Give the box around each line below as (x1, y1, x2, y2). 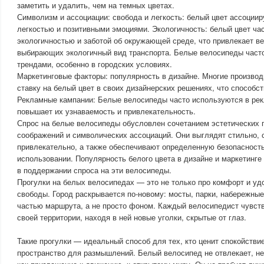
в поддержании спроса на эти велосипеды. (17, 164, 171, 176)
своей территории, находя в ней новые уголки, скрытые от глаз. (17, 212, 246, 223)
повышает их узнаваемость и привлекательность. (17, 105, 196, 117)
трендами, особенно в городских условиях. (17, 58, 172, 70)
